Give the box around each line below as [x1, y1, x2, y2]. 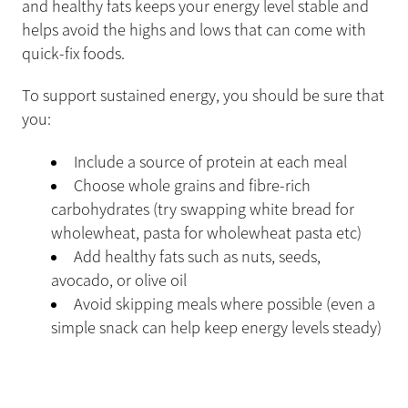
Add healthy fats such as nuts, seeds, [74, 247, 321, 268]
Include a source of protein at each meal [74, 152, 348, 173]
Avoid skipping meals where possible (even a [74, 294, 376, 315]
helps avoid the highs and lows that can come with [22, 19, 366, 40]
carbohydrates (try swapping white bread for [51, 199, 354, 220]
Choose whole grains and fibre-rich [74, 176, 311, 197]
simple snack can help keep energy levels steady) [51, 318, 382, 339]
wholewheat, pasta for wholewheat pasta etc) [51, 223, 362, 244]
